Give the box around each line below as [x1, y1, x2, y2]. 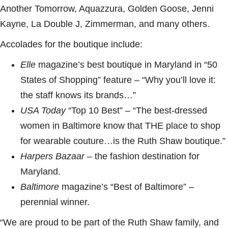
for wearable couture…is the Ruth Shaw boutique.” [20, 136, 225, 147]
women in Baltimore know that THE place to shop [20, 121, 220, 131]
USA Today [20, 105, 66, 116]
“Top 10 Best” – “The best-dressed [66, 105, 207, 116]
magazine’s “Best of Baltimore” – [59, 182, 194, 192]
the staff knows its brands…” [20, 90, 136, 101]
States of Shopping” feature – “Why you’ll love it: [20, 75, 216, 85]
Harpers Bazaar [20, 151, 84, 162]
